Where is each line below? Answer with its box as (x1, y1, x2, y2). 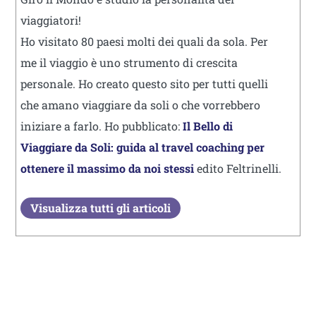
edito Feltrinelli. (194, 161, 281, 176)
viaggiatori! (20, 13, 81, 28)
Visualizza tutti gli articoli (30, 200, 171, 216)
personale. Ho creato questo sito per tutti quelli (20, 76, 268, 92)
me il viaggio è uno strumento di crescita (20, 55, 238, 71)
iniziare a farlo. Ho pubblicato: (20, 119, 183, 134)
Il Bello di (183, 119, 233, 134)
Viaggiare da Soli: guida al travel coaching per (20, 140, 265, 155)
